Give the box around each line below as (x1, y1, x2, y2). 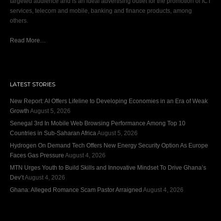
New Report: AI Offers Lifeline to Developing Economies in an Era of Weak (10, 97, 208, 105)
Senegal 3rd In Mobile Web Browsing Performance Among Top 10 (10, 119, 185, 127)
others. (10, 17, 28, 24)
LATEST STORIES (10, 80, 55, 88)
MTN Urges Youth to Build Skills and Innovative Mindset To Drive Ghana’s (10, 164, 206, 171)
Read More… (10, 37, 46, 44)
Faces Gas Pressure (10, 151, 64, 159)
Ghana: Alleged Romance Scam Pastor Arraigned (10, 186, 142, 193)
